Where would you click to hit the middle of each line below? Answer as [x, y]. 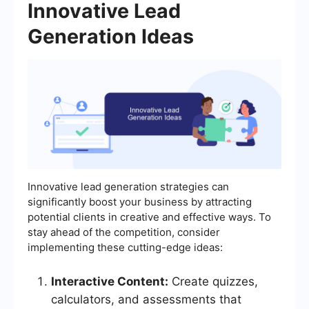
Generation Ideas [111, 36]
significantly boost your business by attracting [140, 202]
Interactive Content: [110, 282]
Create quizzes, [213, 282]
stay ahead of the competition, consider [124, 232]
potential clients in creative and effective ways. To [149, 217]
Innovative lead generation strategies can [128, 187]
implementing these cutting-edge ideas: [125, 248]
